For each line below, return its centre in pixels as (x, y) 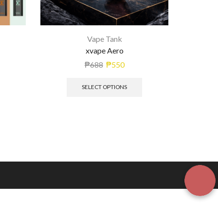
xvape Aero (104, 50)
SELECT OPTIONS (105, 87)
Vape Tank (104, 38)
